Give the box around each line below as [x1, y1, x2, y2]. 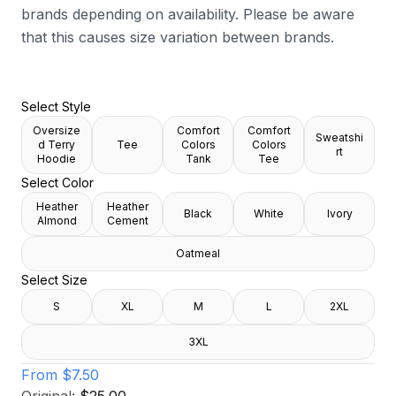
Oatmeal [176, 247, 220, 260]
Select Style [21, 99, 91, 114]
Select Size [21, 272, 88, 287]
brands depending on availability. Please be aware [21, 5, 354, 23]
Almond [36, 214, 77, 227]
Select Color [21, 175, 94, 190]
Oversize [33, 124, 80, 137]
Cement [106, 214, 148, 227]
